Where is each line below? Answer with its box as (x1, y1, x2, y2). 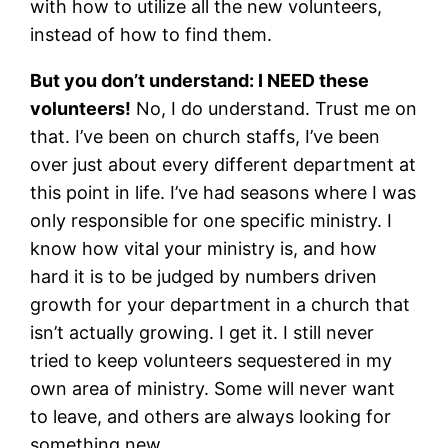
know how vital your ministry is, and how (30, 237, 378, 259)
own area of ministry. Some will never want (30, 377, 396, 399)
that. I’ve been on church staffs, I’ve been (30, 125, 381, 147)
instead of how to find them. (30, 23, 273, 45)
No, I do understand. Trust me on (131, 97, 418, 119)
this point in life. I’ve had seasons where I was (30, 181, 417, 203)
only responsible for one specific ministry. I (30, 209, 393, 231)
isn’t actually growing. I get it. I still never (30, 321, 375, 343)
